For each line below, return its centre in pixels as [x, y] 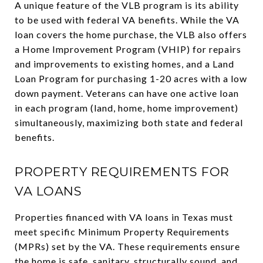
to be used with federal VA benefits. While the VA [127, 20]
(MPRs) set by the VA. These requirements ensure [127, 246]
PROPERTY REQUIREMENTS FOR [122, 172]
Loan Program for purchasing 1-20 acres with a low [131, 78]
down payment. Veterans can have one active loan [127, 93]
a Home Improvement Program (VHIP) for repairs [128, 49]
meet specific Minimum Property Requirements [122, 232]
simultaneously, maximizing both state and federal [129, 122]
